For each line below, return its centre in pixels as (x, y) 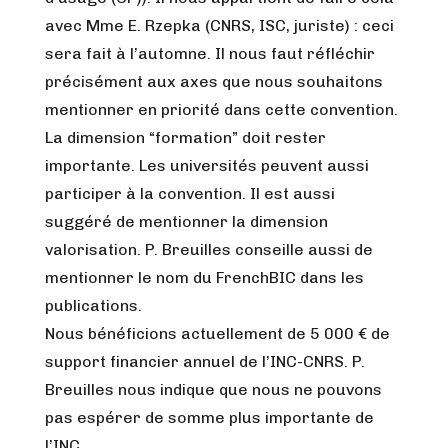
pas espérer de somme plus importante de (209, 417)
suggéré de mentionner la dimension (186, 221)
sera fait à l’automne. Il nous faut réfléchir (210, 53)
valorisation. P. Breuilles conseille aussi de (209, 249)
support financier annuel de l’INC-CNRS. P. (205, 361)
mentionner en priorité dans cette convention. (221, 109)
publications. (93, 305)
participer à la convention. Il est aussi (190, 193)
